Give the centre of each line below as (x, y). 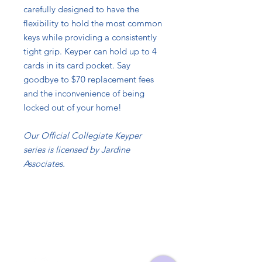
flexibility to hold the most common (93, 23)
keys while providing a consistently (90, 37)
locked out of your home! (73, 107)
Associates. (44, 163)
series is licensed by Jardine (77, 149)
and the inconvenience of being (84, 93)
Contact (48, 225)
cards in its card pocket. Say (77, 65)
